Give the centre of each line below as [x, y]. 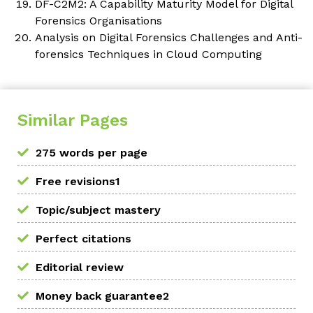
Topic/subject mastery [98, 210]
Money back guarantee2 [102, 296]
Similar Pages [73, 121]
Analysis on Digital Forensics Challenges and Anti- [169, 38]
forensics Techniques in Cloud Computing [148, 54]
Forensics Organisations [99, 21]
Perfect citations [83, 239]
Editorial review [80, 268]
